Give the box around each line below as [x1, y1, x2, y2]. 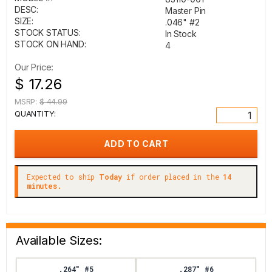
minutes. [27, 181, 62, 191]
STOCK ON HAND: [15, 39, 86, 49]
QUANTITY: [15, 109, 56, 118]
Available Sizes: [16, 233, 103, 248]
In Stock [165, 29, 197, 39]
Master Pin [165, 5, 206, 16]
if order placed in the [122, 172, 223, 182]
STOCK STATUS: [15, 27, 81, 38]
